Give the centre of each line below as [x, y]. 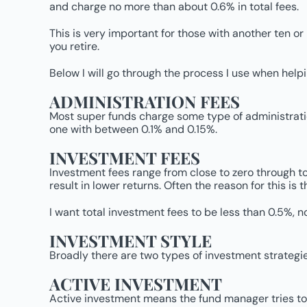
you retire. [74, 46]
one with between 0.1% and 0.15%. [133, 129]
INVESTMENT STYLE [131, 241]
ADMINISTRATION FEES [145, 101]
